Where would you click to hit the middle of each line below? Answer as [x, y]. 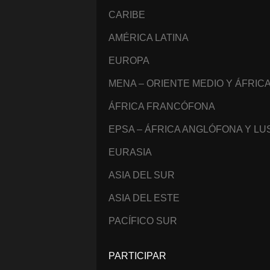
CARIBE [127, 15]
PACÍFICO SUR [143, 221]
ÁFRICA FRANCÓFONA [162, 107]
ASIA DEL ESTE [144, 198]
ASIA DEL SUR [142, 175]
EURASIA [130, 152]
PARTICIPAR [137, 256]
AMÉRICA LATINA [149, 38]
